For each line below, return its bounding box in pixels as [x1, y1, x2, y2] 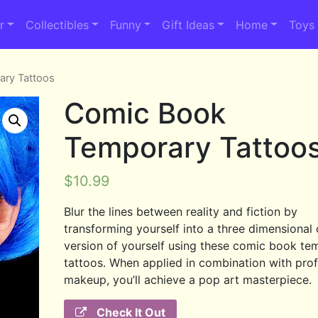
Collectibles [25, 17, 89, 32]
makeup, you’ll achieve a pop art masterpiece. [64, 272, 312, 287]
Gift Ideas [162, 17, 215, 32]
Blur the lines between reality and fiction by [64, 204, 298, 219]
